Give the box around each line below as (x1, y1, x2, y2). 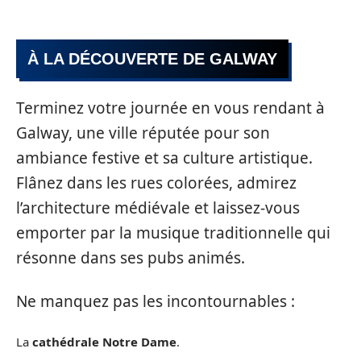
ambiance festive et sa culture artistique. (16, 147, 313, 169)
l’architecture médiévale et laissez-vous (16, 197, 300, 219)
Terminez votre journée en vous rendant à (16, 98, 325, 119)
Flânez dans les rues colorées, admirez (16, 172, 297, 194)
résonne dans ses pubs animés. (16, 247, 245, 269)
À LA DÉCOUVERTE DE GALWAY (27, 49, 277, 68)
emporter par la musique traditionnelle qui (16, 222, 330, 244)
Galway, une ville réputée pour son (16, 122, 270, 144)
